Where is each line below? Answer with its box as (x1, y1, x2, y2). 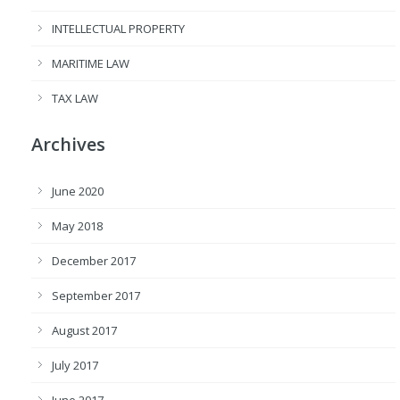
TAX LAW (52, 90, 98, 107)
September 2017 (52, 287, 140, 304)
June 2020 (52, 183, 104, 200)
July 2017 (52, 357, 98, 374)
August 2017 (52, 322, 117, 339)
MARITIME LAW (52, 55, 129, 72)
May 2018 (52, 218, 103, 235)
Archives (31, 132, 105, 157)
